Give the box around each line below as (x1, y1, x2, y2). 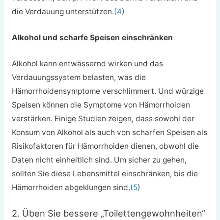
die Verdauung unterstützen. (11, 7, 114, 17)
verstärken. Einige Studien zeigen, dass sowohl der (11, 113, 194, 123)
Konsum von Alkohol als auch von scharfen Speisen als (11, 127, 207, 137)
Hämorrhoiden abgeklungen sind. (11, 182, 130, 192)
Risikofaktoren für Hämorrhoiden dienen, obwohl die (11, 141, 199, 151)
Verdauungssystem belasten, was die (11, 72, 146, 82)
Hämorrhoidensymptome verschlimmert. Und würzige (11, 86, 204, 96)
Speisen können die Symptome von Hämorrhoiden (11, 100, 190, 110)
